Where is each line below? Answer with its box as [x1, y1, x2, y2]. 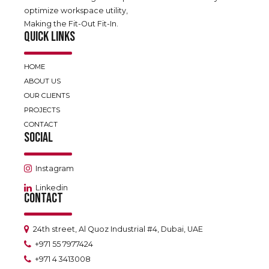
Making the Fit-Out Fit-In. [24, 19, 118, 29]
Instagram [35, 164, 74, 174]
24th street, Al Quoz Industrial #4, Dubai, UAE [33, 225, 204, 234]
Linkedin [35, 183, 68, 192]
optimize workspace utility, [24, 6, 128, 16]
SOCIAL [24, 130, 53, 147]
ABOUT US [24, 77, 61, 86]
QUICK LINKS [24, 29, 75, 46]
